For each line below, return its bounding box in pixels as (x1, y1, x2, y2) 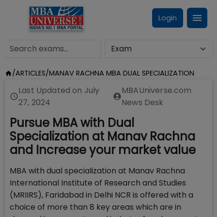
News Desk (122, 97, 164, 108)
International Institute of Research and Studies (10, 177, 186, 188)
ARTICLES (15, 68, 46, 78)
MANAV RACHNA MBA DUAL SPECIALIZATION (48, 68, 194, 78)
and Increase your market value (10, 142, 196, 158)
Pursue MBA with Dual (10, 115, 134, 131)
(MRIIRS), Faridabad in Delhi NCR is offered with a (10, 189, 193, 201)
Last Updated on (18, 85, 84, 96)
